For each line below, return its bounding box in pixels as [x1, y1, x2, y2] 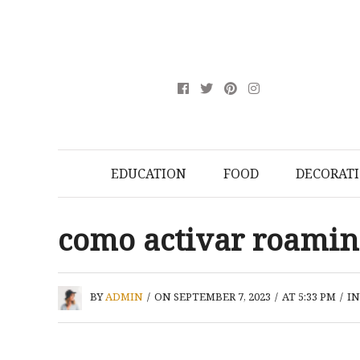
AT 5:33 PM [282, 289, 336, 304]
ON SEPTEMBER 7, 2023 [154, 289, 271, 304]
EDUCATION [110, 165, 186, 182]
